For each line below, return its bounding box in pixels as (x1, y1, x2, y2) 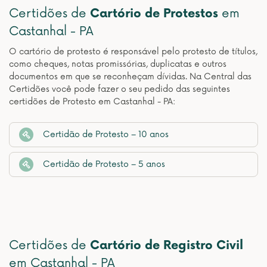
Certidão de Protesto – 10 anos (43, 129, 169, 139)
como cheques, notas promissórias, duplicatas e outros (9, 59, 226, 69)
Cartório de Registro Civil (90, 238, 243, 253)
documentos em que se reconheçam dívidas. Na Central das (9, 72, 252, 82)
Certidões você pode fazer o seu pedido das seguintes (9, 84, 230, 94)
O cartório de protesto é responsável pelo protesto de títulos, (9, 46, 257, 57)
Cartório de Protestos (90, 7, 218, 21)
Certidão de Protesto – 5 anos (43, 159, 165, 169)
